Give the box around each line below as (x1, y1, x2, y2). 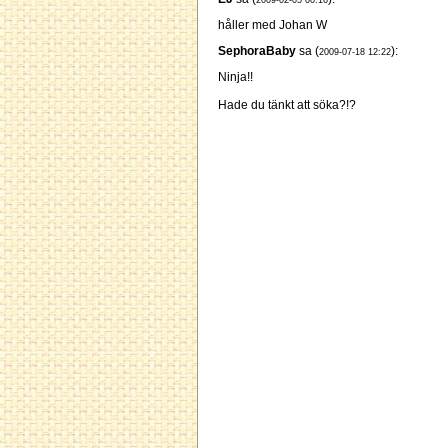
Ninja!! (218, 70, 253, 85)
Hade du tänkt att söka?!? (218, 98, 356, 113)
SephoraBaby (218, 44, 296, 59)
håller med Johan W (218, 18, 327, 33)
